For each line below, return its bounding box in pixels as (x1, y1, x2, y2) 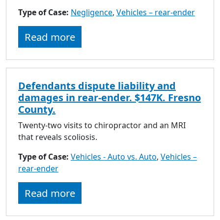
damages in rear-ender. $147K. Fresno (18, 90, 201, 104)
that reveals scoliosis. (18, 131, 97, 142)
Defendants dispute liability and (18, 79, 176, 92)
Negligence (71, 6, 112, 18)
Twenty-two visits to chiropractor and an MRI (18, 119, 186, 131)
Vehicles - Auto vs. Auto (71, 151, 157, 162)
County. (18, 102, 55, 116)
